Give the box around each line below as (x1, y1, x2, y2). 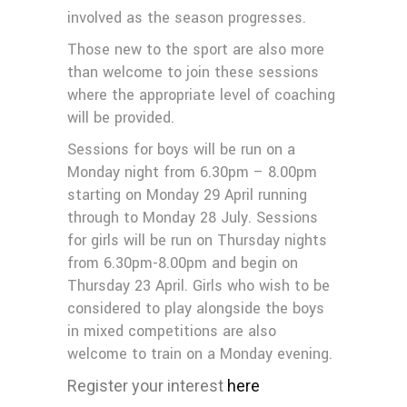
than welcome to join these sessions (67, 62, 319, 83)
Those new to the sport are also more (67, 39, 324, 60)
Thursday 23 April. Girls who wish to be (67, 275, 330, 296)
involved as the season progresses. (67, 7, 306, 28)
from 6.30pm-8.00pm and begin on (67, 253, 298, 273)
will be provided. (67, 107, 174, 128)
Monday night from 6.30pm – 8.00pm (67, 162, 317, 183)
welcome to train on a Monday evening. (67, 343, 333, 364)
